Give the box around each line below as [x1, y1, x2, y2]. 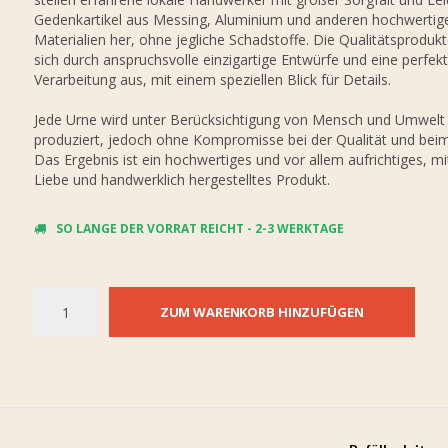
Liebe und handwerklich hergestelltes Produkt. [33, 170, 330, 189]
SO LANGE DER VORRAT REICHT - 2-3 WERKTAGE [55, 220, 344, 237]
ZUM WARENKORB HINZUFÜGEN [159, 303, 364, 321]
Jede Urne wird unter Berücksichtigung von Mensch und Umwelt [33, 110, 445, 129]
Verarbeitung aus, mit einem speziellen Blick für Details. [33, 70, 391, 89]
